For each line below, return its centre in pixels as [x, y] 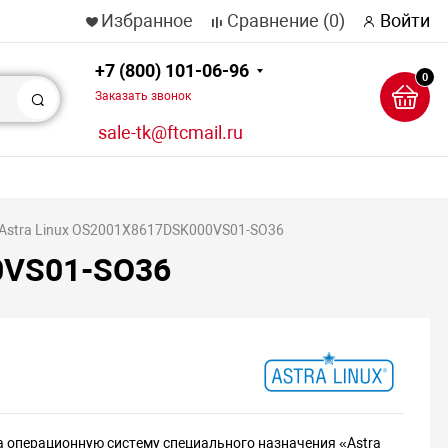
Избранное [147, 20]
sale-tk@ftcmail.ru [170, 132]
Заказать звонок [142, 96]
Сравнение [273, 20]
